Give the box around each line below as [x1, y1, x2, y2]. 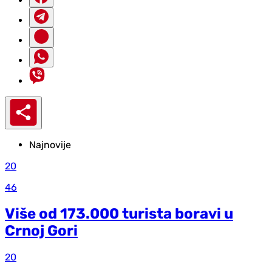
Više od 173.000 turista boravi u [5, 205, 233, 222]
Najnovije [29, 139, 71, 151]
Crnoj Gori [5, 222, 78, 239]
